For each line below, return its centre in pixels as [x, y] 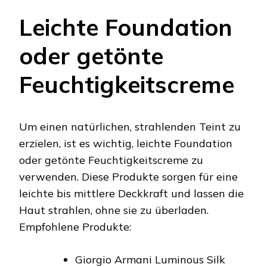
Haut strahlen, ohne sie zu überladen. [114, 210]
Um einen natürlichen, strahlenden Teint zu [130, 126]
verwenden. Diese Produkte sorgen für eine [128, 176]
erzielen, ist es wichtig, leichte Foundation [126, 143]
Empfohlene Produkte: [75, 226]
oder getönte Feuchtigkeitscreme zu [111, 160]
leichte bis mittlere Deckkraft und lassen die [131, 193]
